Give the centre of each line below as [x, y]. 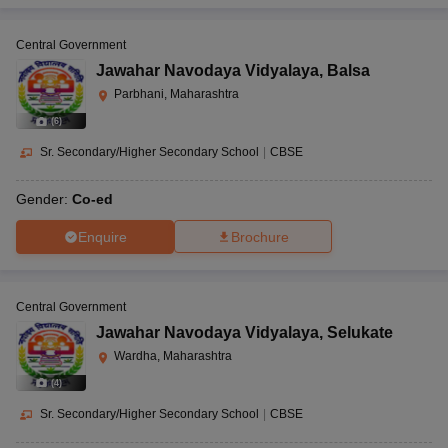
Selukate [360, 333]
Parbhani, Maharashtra [176, 94]
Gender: [44, 199]
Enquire [102, 236]
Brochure [260, 237]
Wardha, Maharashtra [173, 356]
